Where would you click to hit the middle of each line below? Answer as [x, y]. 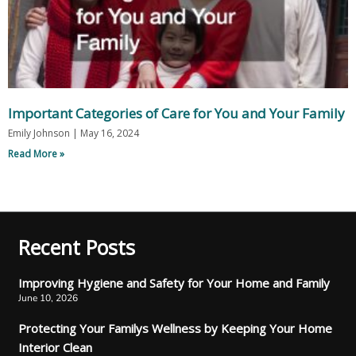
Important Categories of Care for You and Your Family [176, 114]
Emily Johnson [40, 133]
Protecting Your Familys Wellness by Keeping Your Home [175, 329]
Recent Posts [76, 248]
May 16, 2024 [108, 133]
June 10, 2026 [48, 298]
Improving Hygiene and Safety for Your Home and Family [174, 283]
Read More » [36, 154]
